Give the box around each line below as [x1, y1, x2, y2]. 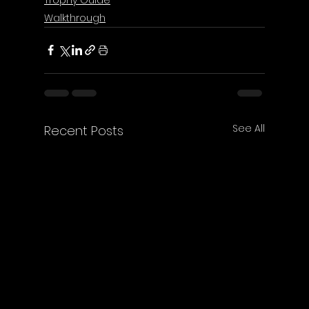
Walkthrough [44, 10, 106, 25]
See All [232, 121, 265, 135]
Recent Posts [44, 121, 123, 139]
